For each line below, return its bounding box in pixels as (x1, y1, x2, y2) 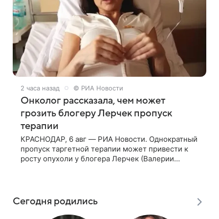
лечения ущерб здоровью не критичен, (21, 173, 161, 183)
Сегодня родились (13, 196, 98, 207)
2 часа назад (21, 84, 60, 92)
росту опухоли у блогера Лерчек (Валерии (21, 153, 174, 163)
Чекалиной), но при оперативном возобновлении (21, 163, 197, 173)
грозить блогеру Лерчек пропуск (21, 108, 172, 119)
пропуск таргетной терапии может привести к (21, 144, 188, 153)
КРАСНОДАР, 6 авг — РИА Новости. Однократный (21, 134, 197, 144)
